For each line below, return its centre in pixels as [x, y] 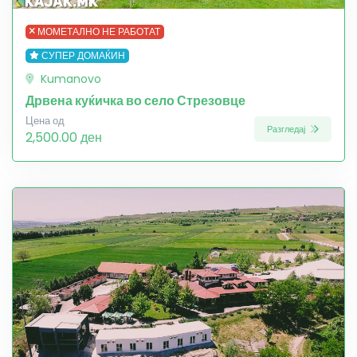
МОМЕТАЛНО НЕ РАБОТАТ [98, 31]
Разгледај [287, 129]
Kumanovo [69, 78]
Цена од [45, 120]
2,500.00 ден [64, 137]
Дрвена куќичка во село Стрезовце [135, 100]
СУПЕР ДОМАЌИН [83, 55]
